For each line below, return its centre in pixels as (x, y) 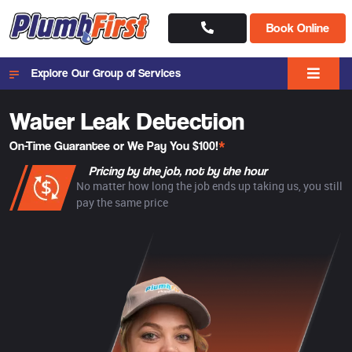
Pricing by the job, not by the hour (178, 170)
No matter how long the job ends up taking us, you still (209, 185)
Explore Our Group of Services (106, 73)
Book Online (297, 28)
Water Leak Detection (127, 120)
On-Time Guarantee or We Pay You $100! (114, 145)
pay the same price (122, 202)
